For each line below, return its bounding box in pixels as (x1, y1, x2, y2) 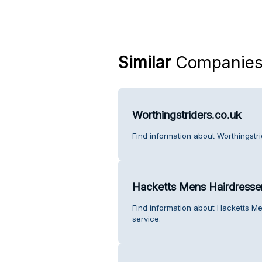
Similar (118, 52, 171, 73)
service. (132, 213, 161, 223)
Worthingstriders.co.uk (132, 108, 242, 121)
